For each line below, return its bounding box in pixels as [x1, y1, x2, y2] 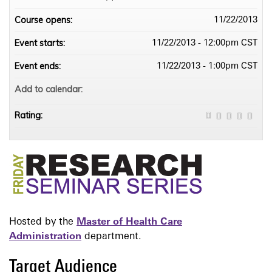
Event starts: [15, 38, 67, 49]
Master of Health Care [76, 217, 182, 227]
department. [81, 231, 144, 242]
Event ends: [15, 61, 63, 72]
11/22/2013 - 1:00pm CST [157, 62, 257, 72]
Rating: [15, 110, 45, 121]
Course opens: [15, 15, 75, 26]
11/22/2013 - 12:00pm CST [152, 39, 257, 49]
